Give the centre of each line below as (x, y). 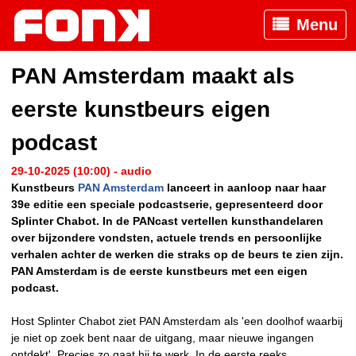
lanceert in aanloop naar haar (245, 188)
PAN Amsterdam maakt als (153, 76)
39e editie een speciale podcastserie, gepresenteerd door (167, 205)
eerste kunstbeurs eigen (141, 110)
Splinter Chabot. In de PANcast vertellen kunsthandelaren (167, 221)
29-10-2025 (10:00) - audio (81, 171)
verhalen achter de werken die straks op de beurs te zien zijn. (177, 255)
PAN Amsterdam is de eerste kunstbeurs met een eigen (159, 271)
